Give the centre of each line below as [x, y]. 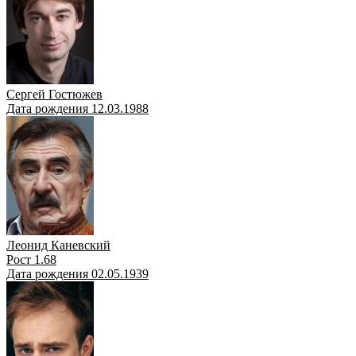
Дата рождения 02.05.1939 [77, 273]
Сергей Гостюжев [54, 94]
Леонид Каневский [58, 245]
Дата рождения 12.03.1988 [77, 108]
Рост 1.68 [31, 259]
